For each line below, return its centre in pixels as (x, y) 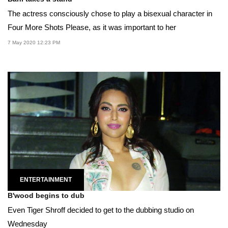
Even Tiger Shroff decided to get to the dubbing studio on (101, 210)
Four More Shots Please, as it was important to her (92, 27)
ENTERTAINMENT (46, 179)
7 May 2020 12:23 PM (34, 42)
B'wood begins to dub (46, 195)
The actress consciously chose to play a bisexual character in (110, 13)
